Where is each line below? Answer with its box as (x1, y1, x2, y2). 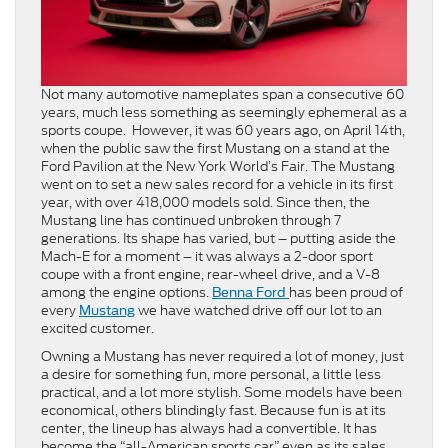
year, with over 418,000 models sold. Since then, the (41, 192, 370, 212)
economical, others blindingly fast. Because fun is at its (41, 400, 386, 420)
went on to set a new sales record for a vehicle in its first (41, 174, 393, 194)
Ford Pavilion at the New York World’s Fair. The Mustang (41, 156, 395, 176)
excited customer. (41, 318, 157, 338)
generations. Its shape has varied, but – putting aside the (41, 228, 396, 248)
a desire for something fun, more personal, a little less (41, 364, 381, 384)
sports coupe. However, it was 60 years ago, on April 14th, (41, 120, 405, 140)
